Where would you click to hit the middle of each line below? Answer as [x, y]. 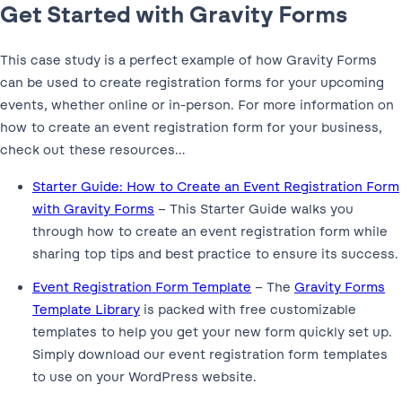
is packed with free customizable [248, 309]
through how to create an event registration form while [210, 231]
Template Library [86, 309]
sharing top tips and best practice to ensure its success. [215, 253]
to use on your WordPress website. [144, 376]
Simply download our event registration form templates [210, 354]
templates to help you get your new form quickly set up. [212, 332]
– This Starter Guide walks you [254, 209]
